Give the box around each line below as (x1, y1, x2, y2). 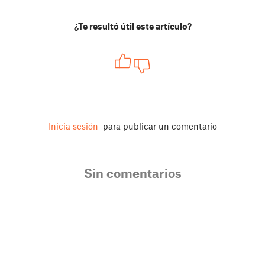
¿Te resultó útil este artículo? (73, 20, 192, 31)
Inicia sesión (48, 121, 98, 132)
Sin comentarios (83, 166, 182, 181)
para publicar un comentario (100, 121, 217, 132)
